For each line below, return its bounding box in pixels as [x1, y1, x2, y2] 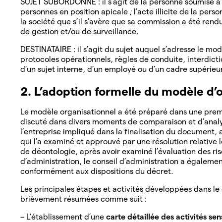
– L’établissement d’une [20, 212, 106, 221]
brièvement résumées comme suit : [20, 194, 149, 203]
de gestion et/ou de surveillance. [20, 27, 141, 36]
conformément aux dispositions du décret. [20, 166, 175, 175]
